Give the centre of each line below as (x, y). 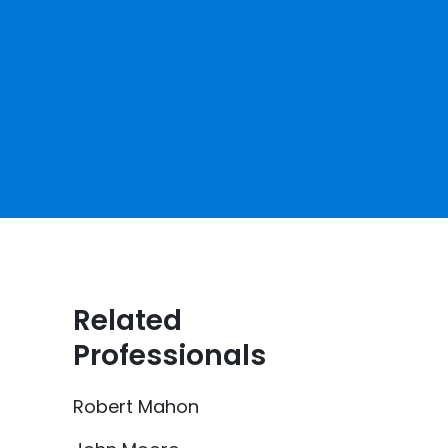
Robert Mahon (136, 406)
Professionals (169, 355)
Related (127, 320)
